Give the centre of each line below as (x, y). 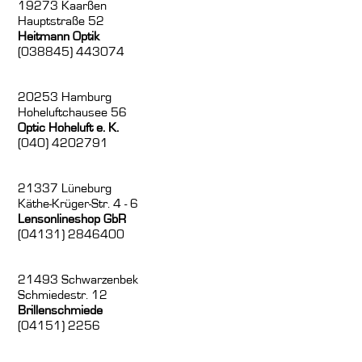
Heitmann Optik (59, 37)
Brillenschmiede (61, 311)
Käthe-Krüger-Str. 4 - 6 (78, 204)
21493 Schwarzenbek (78, 280)
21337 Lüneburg (65, 189)
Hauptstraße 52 (61, 21)
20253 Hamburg (65, 97)
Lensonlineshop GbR (72, 219)
